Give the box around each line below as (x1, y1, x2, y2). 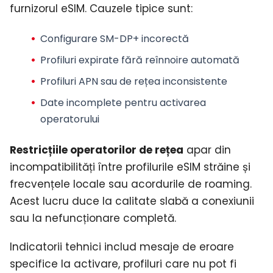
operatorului (40, 112, 99, 127)
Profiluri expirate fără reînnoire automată (40, 53, 244, 68)
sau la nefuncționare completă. (10, 210, 176, 225)
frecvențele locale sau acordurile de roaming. (10, 176, 252, 191)
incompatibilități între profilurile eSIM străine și (10, 159, 250, 174)
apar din (183, 142, 231, 157)
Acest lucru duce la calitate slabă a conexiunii (10, 193, 254, 208)
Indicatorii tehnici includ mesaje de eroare (10, 239, 234, 254)
